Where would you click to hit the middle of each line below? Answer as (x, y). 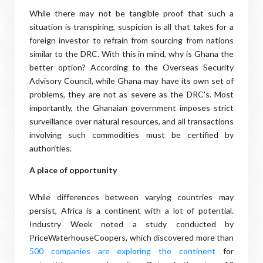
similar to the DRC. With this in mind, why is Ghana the (131, 54)
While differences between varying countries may (131, 197)
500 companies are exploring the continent (123, 251)
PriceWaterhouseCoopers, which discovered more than (131, 237)
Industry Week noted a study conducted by (131, 224)
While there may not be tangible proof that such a (131, 13)
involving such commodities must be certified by (131, 135)
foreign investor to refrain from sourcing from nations (131, 40)
